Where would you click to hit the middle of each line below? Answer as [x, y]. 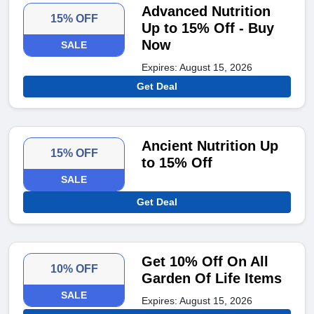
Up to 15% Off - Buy [208, 28]
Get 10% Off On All [205, 262]
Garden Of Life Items [212, 279]
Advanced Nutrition [206, 12]
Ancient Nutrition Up [210, 146]
